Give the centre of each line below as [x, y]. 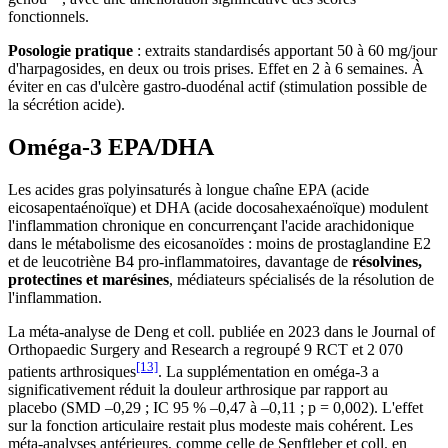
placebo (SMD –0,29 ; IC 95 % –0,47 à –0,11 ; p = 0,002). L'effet [215, 407]
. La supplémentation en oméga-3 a [268, 371]
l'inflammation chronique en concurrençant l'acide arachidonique [211, 225]
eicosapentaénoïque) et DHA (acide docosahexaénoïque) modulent [218, 207]
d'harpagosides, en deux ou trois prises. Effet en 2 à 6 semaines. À [216, 68]
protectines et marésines [88, 279]
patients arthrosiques [72, 371]
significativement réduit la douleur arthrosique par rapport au [198, 389]
